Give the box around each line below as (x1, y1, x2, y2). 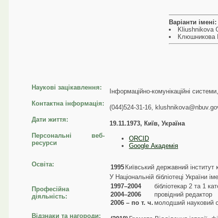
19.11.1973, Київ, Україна (109, 120, 185, 127)
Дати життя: (32, 116, 68, 124)
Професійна (32, 185, 69, 193)
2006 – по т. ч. (110, 199, 153, 207)
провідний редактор (154, 191, 212, 199)
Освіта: (32, 161, 54, 168)
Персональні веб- (32, 132, 105, 140)
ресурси (32, 139, 57, 147)
